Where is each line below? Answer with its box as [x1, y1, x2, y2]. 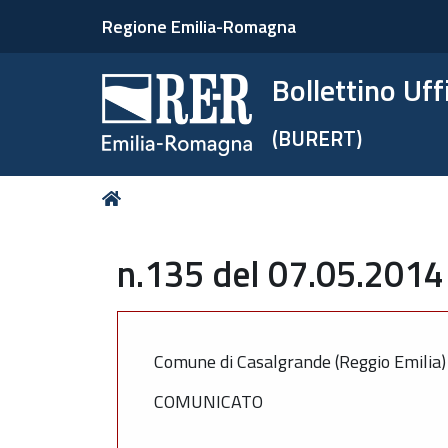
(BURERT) [272, 122, 363, 154]
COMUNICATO [154, 388, 263, 415]
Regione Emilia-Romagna [102, 13, 296, 40]
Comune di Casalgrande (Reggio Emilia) [154, 347, 446, 375]
